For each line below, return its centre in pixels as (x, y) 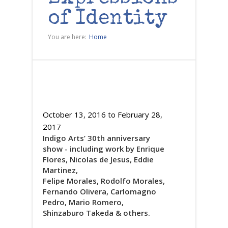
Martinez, (60, 170)
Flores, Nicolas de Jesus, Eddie (98, 159)
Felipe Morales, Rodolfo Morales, (104, 181)
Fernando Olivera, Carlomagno (99, 191)
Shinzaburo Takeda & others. (96, 213)
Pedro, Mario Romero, (83, 202)
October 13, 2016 (74, 115)
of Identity (108, 19)
